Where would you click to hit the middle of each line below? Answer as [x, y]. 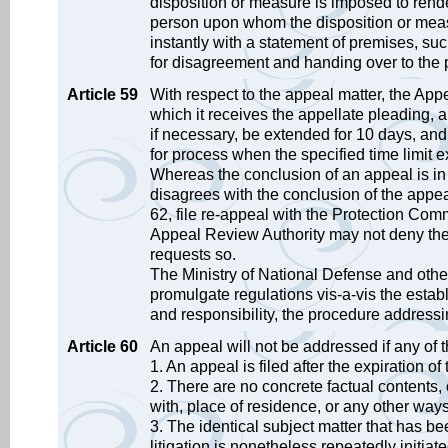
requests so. [193, 254]
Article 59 [102, 94]
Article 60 [102, 346]
